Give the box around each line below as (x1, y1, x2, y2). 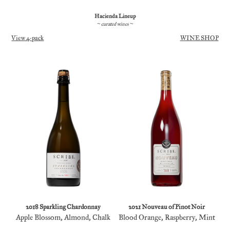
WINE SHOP (180, 34, 219, 42)
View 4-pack (11, 34, 44, 42)
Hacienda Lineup (94, 12, 136, 20)
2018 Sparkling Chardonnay (26, 203, 101, 211)
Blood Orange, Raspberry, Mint (118, 213, 215, 222)
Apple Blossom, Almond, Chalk (16, 213, 111, 222)
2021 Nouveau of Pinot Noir (128, 203, 205, 211)
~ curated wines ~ (97, 21, 133, 27)
